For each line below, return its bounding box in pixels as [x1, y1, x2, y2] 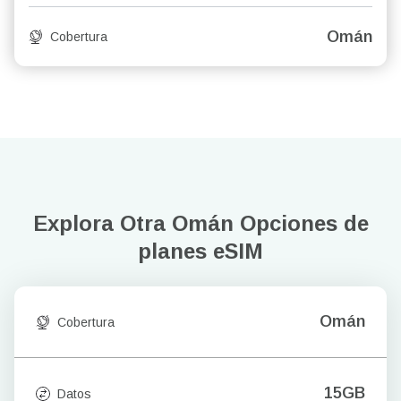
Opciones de [239, 211, 369, 235]
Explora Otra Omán [32, 211, 240, 235]
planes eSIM [138, 239, 263, 263]
